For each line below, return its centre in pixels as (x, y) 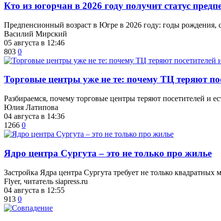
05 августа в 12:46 (34, 42)
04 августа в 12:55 (34, 190)
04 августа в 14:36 (34, 116)
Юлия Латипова (31, 108)
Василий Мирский (36, 34)
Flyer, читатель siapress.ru (46, 181)
